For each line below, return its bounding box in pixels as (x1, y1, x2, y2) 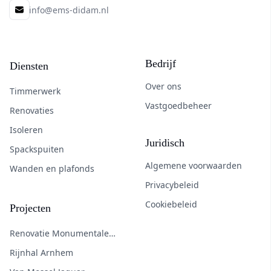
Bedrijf (145, 57, 176, 70)
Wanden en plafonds (10, 163, 94, 174)
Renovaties (10, 105, 54, 116)
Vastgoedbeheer (145, 100, 212, 111)
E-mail (18, 9, 44, 21)
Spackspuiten (10, 143, 64, 155)
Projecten (10, 202, 51, 214)
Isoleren (10, 124, 43, 135)
